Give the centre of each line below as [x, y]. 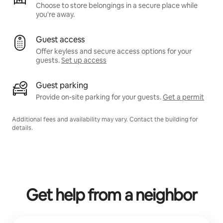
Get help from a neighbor [111, 195]
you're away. [55, 14]
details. [22, 128]
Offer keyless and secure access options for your [114, 51]
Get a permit [183, 97]
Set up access [84, 60]
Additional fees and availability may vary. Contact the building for [105, 119]
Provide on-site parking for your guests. [99, 97]
